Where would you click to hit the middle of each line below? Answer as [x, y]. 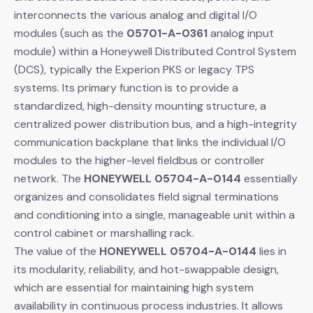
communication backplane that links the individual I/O [150, 142]
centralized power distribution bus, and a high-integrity [155, 124]
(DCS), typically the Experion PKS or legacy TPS [134, 69]
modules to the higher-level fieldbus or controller [139, 160]
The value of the [57, 251]
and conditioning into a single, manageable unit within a [154, 214]
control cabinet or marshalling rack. [104, 233]
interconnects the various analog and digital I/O [136, 15]
